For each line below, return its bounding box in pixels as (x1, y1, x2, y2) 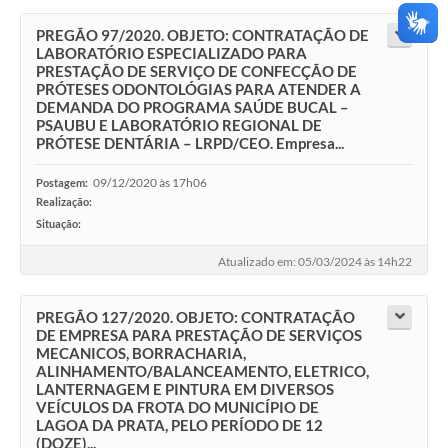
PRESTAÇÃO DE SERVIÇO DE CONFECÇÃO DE (36, 62, 357, 81)
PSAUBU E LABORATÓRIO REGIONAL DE (36, 116, 322, 135)
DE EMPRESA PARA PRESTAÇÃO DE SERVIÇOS (36, 326, 362, 345)
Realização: (36, 195, 92, 209)
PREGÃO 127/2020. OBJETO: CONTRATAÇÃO (36, 308, 355, 327)
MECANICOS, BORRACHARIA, (36, 344, 246, 363)
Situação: (36, 217, 81, 231)
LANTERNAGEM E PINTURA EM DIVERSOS (36, 380, 334, 399)
